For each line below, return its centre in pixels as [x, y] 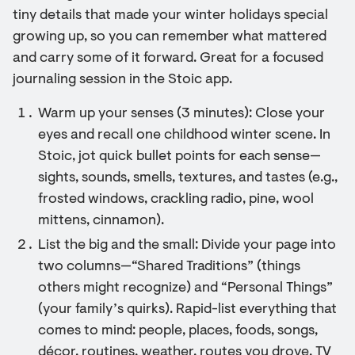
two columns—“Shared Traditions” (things [169, 267]
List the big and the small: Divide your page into [187, 246]
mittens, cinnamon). [101, 221]
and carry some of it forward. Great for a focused [168, 59]
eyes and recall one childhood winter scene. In [184, 136]
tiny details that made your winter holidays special [170, 16]
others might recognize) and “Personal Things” [185, 288]
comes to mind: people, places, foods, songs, [178, 331]
